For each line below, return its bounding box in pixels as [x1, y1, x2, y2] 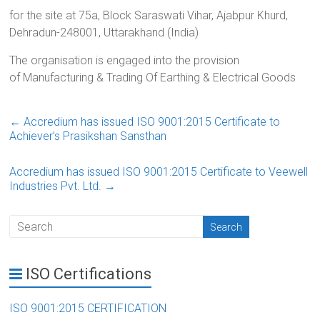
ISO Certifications [26, 265, 152, 284]
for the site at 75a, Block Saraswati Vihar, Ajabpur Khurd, [9, 9, 289, 23]
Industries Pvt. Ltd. [9, 179, 105, 194]
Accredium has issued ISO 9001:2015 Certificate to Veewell [9, 165, 309, 179]
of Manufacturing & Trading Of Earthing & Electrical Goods [9, 71, 296, 85]
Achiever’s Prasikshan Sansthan [9, 129, 167, 144]
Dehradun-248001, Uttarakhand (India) [9, 26, 199, 40]
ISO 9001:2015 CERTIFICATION [9, 301, 167, 316]
